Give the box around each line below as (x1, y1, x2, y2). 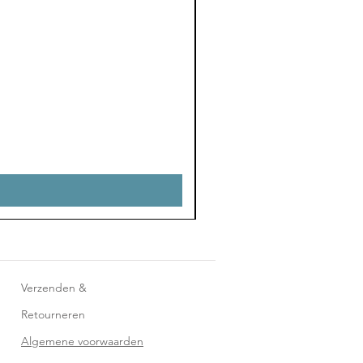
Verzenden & (21, 280, 87, 296)
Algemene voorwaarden (21, 334, 143, 349)
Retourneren (21, 307, 85, 322)
